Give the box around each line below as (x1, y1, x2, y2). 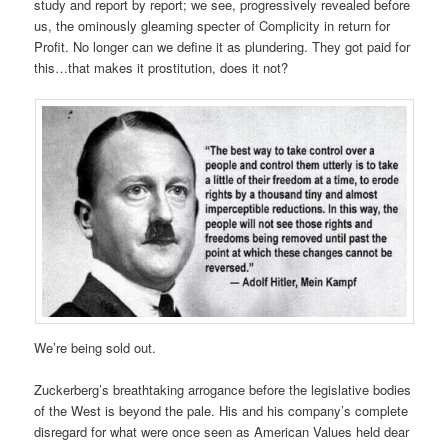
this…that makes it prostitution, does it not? (34, 57, 289, 77)
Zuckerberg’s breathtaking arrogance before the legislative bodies (34, 380, 412, 400)
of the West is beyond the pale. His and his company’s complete (34, 401, 409, 421)
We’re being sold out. (34, 338, 161, 358)
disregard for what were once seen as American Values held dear (34, 422, 410, 442)
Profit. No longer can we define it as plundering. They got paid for (34, 36, 411, 56)
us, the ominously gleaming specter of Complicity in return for (34, 15, 391, 35)
